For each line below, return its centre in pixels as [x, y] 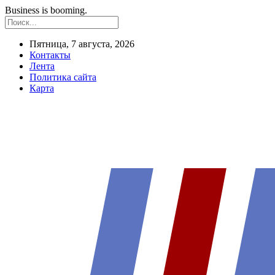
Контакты [50, 55]
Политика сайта [63, 77]
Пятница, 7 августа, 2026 [82, 44]
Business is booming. [46, 10]
